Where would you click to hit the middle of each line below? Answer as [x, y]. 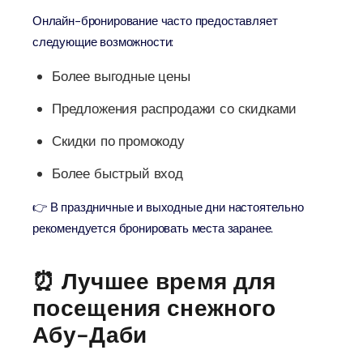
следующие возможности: [103, 42]
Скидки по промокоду [118, 141]
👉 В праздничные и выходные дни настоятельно [168, 207]
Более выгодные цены [121, 76]
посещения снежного [154, 308]
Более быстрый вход [117, 173]
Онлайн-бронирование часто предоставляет [155, 21]
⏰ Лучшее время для [154, 282]
